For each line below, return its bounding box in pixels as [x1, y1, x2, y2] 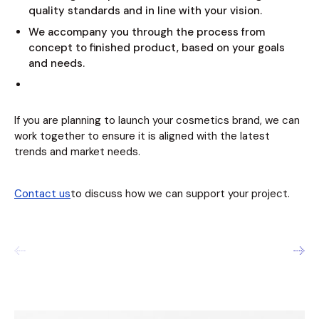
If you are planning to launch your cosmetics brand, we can [14, 113, 300, 128]
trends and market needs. [14, 145, 140, 159]
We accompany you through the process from [28, 25, 265, 40]
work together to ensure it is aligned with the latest [14, 129, 270, 144]
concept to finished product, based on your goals [28, 41, 285, 56]
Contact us [14, 187, 70, 202]
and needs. [28, 56, 85, 71]
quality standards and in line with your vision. [28, 4, 262, 19]
